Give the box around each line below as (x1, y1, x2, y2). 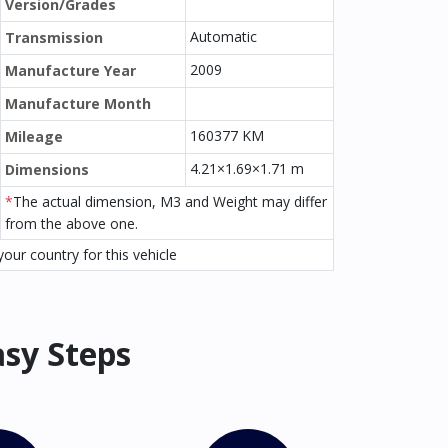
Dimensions (5, 160, 89, 179)
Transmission (5, 28, 103, 47)
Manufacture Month (5, 94, 151, 113)
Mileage (5, 127, 63, 146)
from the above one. (5, 214, 138, 233)
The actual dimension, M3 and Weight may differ (13, 192, 327, 211)
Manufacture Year (5, 61, 136, 80)
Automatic (190, 27, 257, 46)
